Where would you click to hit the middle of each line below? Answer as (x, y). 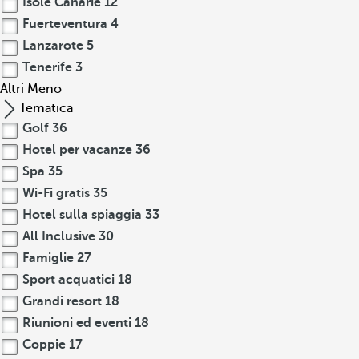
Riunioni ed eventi (77, 323)
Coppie (44, 345)
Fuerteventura (65, 24)
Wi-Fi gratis (56, 193)
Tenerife (47, 67)
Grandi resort (62, 301)
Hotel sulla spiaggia (82, 215)
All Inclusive (59, 236)
